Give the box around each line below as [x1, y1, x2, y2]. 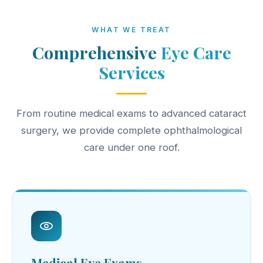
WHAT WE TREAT [92, 25, 171, 35]
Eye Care [160, 41, 231, 64]
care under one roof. [83, 141, 180, 154]
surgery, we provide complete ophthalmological [21, 124, 242, 137]
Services [98, 61, 165, 84]
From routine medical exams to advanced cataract [16, 107, 247, 120]
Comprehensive [32, 41, 161, 64]
